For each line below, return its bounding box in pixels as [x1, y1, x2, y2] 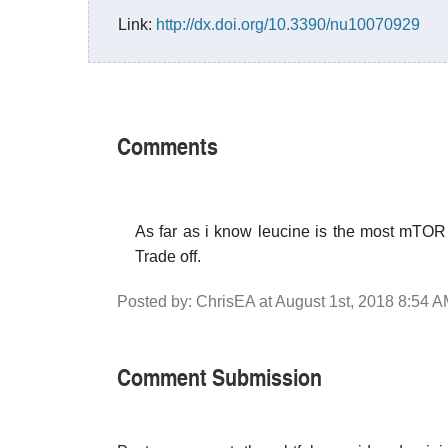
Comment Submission [117, 359, 322, 393]
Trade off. [135, 248, 201, 265]
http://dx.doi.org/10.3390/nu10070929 [156, 16, 420, 33]
